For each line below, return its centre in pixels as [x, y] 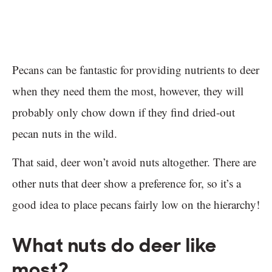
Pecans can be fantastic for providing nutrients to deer [136, 70]
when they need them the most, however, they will [128, 91]
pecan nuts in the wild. [65, 134]
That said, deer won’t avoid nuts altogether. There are [134, 162]
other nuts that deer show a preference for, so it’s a [127, 183]
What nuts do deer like [114, 246]
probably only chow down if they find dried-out [124, 112]
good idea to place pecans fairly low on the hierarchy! [136, 205]
